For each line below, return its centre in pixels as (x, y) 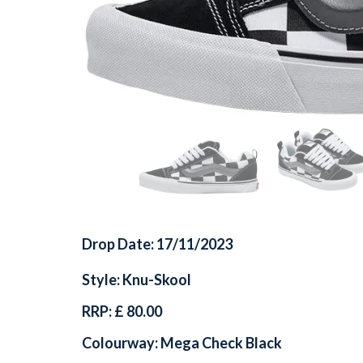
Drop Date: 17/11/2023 (157, 243)
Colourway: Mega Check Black (182, 342)
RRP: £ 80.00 (122, 311)
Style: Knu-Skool (137, 279)
